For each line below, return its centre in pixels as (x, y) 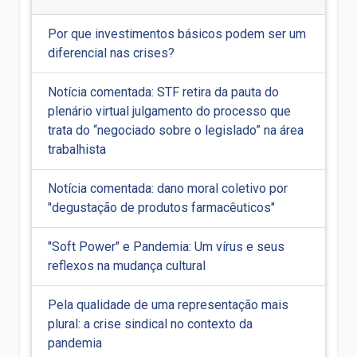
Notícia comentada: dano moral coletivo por (168, 188)
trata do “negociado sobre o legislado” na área (176, 130)
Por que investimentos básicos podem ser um (177, 33)
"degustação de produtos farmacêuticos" (161, 207)
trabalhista (77, 149)
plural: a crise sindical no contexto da (150, 324)
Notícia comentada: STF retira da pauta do (163, 92)
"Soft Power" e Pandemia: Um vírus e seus (166, 246)
